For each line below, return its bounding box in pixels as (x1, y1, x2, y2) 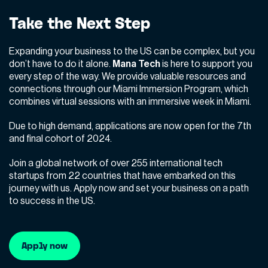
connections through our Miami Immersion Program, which (9, 84, 248, 94)
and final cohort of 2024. (9, 133, 114, 144)
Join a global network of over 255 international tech (9, 158, 223, 168)
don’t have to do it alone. (9, 59, 112, 69)
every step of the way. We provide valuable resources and (9, 71, 246, 81)
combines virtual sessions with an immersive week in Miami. (9, 96, 251, 106)
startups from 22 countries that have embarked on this (9, 170, 236, 181)
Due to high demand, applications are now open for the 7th (9, 121, 251, 131)
